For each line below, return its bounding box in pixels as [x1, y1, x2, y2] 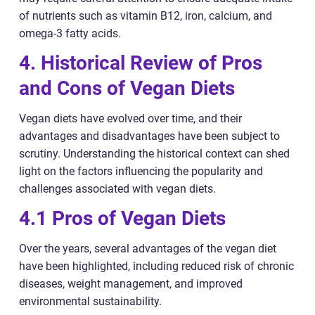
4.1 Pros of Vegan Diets [19, 207, 226, 231]
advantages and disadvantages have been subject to [19, 129, 280, 143]
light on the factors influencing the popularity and [19, 165, 263, 179]
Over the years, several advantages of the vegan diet [19, 242, 276, 256]
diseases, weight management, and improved [19, 277, 243, 291]
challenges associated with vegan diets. [19, 182, 216, 196]
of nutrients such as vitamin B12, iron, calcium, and [19, 9, 272, 23]
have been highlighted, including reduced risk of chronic [19, 259, 294, 274]
